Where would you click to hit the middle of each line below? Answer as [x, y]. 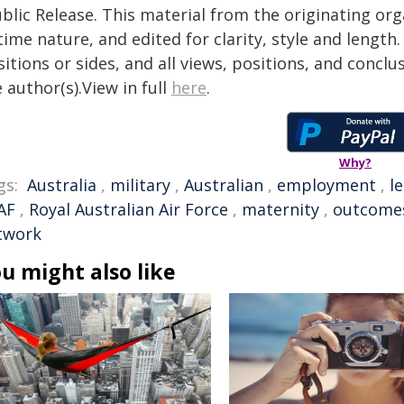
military [140, 185]
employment [326, 185]
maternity [280, 209]
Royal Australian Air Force [129, 209]
